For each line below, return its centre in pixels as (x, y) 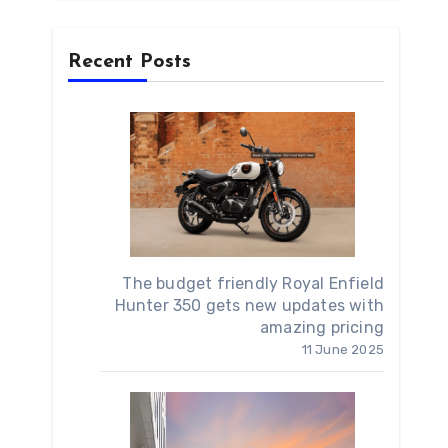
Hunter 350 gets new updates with (249, 305)
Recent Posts (129, 62)
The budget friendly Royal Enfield (253, 283)
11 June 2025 (342, 349)
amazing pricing (322, 327)
